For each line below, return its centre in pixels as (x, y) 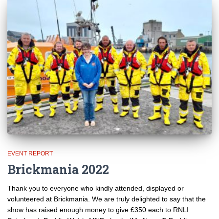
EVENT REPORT (30, 154)
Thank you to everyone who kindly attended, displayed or (96, 188)
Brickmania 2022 (58, 170)
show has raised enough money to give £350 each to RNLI (98, 210)
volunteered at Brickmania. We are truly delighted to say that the (107, 199)
